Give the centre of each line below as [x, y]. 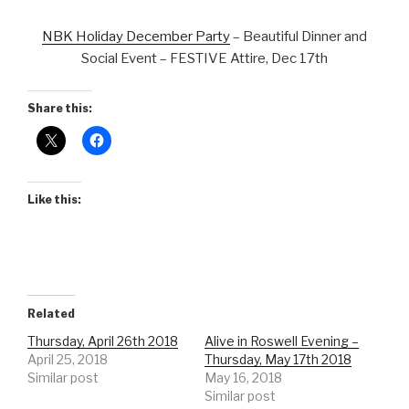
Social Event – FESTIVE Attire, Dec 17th [204, 59]
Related [51, 313]
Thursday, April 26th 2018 [103, 341]
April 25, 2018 [68, 359]
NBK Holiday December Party [136, 37]
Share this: [60, 108]
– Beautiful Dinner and [299, 37]
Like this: [54, 199]
